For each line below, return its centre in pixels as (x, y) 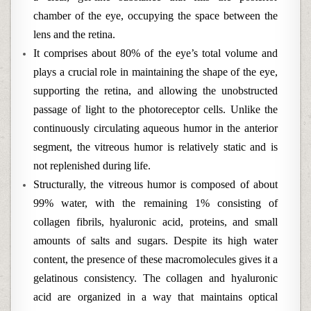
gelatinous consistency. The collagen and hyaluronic (155, 278)
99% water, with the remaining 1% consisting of (155, 203)
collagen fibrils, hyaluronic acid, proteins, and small (155, 222)
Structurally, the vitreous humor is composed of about (155, 184)
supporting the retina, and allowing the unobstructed (155, 91)
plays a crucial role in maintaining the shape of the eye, (155, 72)
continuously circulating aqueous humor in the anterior (155, 128)
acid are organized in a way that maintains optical (155, 297)
